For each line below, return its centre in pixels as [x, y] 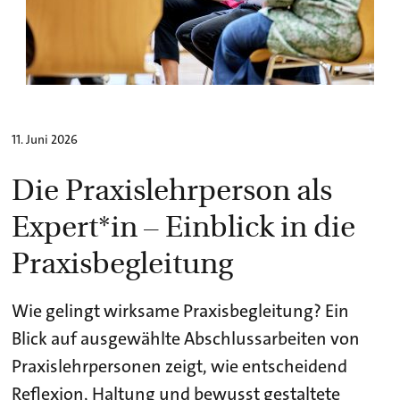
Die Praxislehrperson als [172, 187]
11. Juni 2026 [45, 139]
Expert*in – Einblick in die [184, 224]
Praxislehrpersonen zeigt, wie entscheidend [180, 366]
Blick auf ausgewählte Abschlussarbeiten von [186, 338]
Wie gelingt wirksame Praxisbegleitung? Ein [181, 310]
